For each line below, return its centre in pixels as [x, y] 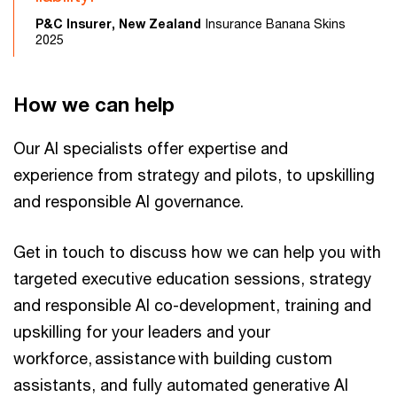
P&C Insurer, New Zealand [118, 23]
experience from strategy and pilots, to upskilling [194, 175]
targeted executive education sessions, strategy [192, 278]
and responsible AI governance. [128, 201]
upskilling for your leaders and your [142, 331]
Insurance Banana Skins [276, 23]
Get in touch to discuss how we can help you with [197, 252]
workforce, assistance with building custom [173, 358]
